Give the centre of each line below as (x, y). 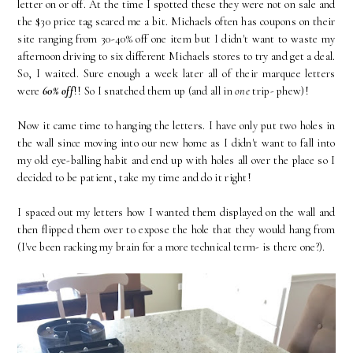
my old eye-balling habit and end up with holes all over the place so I (176, 161)
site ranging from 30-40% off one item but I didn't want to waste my (176, 39)
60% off (58, 91)
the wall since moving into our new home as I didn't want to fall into (176, 143)
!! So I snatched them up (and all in (154, 91)
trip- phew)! (279, 91)
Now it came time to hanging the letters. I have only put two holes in (176, 126)
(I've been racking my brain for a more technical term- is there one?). (171, 247)
